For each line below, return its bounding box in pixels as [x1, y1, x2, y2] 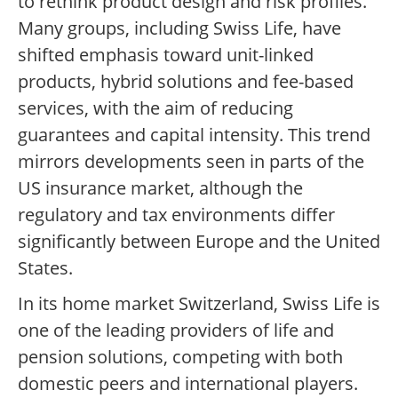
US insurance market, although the [18, 176, 303, 201]
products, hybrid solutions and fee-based [18, 69, 354, 94]
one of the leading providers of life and [18, 318, 334, 343]
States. [18, 256, 73, 281]
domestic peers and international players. [18, 371, 358, 396]
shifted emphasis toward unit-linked [18, 43, 314, 68]
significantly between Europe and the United [18, 229, 380, 254]
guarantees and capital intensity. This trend [18, 123, 370, 147]
